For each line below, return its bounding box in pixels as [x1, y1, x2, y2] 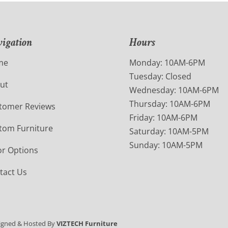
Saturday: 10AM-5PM [129, 126, 209, 137]
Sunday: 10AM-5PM [129, 139, 203, 151]
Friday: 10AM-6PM [129, 112, 197, 124]
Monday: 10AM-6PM [129, 57, 205, 69]
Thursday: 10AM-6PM [129, 98, 210, 110]
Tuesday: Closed [129, 71, 191, 82]
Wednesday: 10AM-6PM [129, 84, 219, 96]
